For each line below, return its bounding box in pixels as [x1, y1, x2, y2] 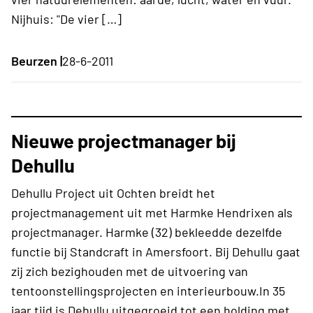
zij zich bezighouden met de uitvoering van [11, 263, 248, 279]
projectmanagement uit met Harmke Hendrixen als [11, 204, 293, 220]
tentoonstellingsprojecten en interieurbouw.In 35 [11, 282, 285, 298]
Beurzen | [11, 52, 62, 68]
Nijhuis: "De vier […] [11, 10, 122, 27]
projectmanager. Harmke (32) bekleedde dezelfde [11, 224, 282, 240]
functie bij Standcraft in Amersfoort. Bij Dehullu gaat [11, 243, 300, 259]
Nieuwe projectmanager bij [11, 129, 236, 152]
